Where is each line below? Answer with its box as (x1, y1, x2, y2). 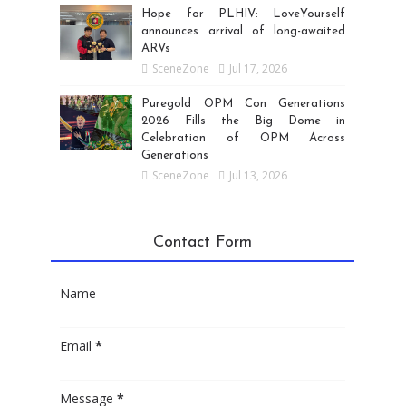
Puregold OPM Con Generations (141, 97, 346, 110)
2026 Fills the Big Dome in (141, 114, 346, 127)
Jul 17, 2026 (229, 60, 288, 76)
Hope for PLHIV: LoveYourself (141, 7, 346, 20)
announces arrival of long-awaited (141, 24, 346, 37)
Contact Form (153, 233, 253, 251)
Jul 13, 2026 (229, 167, 288, 183)
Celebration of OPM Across (141, 131, 346, 144)
